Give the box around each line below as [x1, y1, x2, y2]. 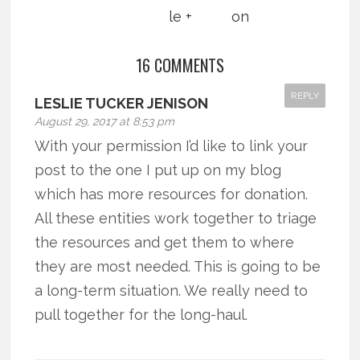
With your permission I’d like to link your [35, 137, 309, 154]
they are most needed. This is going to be [35, 257, 321, 275]
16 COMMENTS [135, 52, 224, 77]
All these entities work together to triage [35, 209, 317, 227]
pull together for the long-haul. [35, 305, 248, 323]
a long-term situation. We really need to [35, 281, 309, 299]
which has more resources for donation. [35, 185, 309, 202]
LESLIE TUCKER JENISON [35, 94, 209, 112]
